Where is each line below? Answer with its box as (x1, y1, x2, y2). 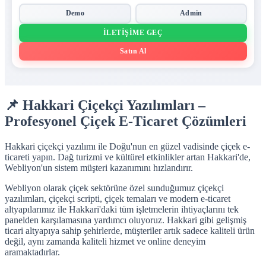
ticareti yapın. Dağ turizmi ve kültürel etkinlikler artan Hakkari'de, (5, 151, 251, 162)
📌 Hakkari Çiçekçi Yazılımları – (5, 97, 205, 113)
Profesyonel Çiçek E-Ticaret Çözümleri (5, 113, 246, 129)
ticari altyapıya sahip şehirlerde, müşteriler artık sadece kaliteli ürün (5, 225, 255, 236)
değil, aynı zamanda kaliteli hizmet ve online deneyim (5, 236, 205, 246)
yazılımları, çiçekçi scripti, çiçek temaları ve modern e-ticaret (5, 193, 230, 204)
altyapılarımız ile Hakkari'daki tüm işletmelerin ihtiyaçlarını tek (5, 204, 239, 214)
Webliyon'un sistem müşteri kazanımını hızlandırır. (5, 162, 193, 173)
